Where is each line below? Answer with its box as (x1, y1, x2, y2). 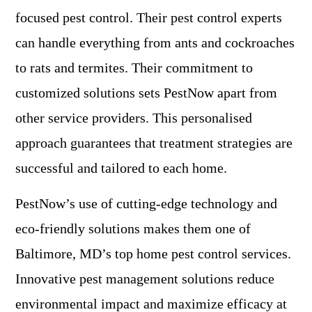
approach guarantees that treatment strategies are (15, 135, 292, 151)
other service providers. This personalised (15, 110, 252, 126)
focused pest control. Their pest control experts (15, 10, 282, 26)
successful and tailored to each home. (15, 160, 227, 176)
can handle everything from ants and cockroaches (15, 35, 295, 51)
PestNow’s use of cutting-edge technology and (15, 196, 277, 212)
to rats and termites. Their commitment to (15, 60, 253, 76)
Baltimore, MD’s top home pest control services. (15, 246, 291, 262)
